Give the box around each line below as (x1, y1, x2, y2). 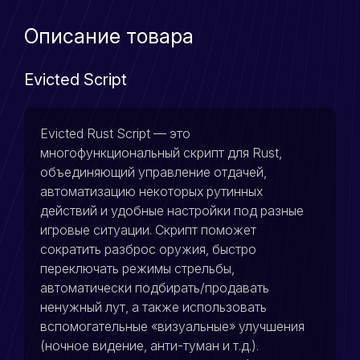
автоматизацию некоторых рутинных (40, 182, 263, 199)
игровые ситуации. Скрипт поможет (40, 221, 256, 238)
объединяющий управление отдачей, (40, 163, 267, 180)
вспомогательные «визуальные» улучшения (40, 317, 305, 334)
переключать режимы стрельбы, (40, 260, 235, 276)
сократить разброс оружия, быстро (40, 240, 256, 257)
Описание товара (24, 23, 194, 48)
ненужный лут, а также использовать (40, 298, 267, 315)
